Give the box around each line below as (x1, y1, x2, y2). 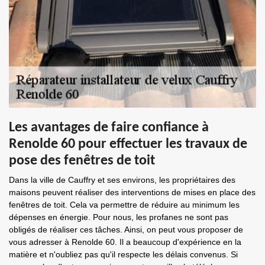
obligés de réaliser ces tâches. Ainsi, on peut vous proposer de (9, 225, 243, 234)
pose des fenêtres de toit (9, 154, 155, 168)
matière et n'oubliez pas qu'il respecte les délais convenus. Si (9, 250, 238, 259)
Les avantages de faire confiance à (9, 121, 209, 135)
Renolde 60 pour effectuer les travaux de (9, 137, 247, 151)
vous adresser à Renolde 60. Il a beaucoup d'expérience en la (9, 237, 241, 247)
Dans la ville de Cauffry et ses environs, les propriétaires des (9, 175, 235, 185)
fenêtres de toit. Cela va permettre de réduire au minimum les (9, 200, 240, 209)
